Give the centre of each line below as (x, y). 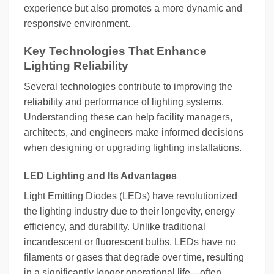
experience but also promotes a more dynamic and (133, 8)
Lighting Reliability (76, 65)
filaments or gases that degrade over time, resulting (134, 257)
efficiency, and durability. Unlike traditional (115, 226)
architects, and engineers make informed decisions (134, 133)
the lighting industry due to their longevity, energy (129, 211)
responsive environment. (77, 23)
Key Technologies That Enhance (115, 51)
